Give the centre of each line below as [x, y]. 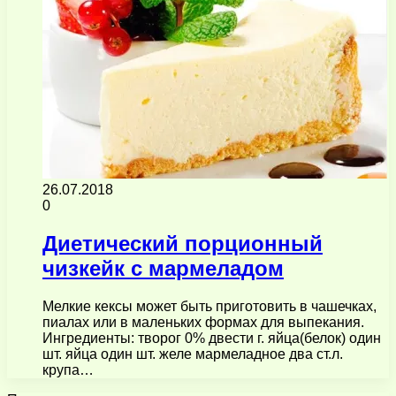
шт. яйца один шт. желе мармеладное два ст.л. [193, 354]
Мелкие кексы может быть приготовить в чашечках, [209, 306]
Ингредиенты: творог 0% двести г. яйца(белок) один [212, 338]
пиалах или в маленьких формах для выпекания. [203, 322]
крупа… [68, 369]
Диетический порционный [183, 243]
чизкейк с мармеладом [163, 268]
